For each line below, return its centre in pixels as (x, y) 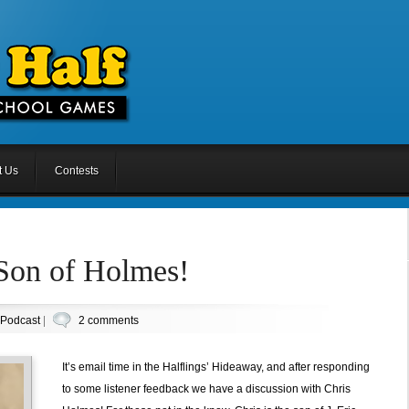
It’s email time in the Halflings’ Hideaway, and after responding (215, 367)
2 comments (108, 320)
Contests (76, 171)
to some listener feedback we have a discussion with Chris (206, 389)
